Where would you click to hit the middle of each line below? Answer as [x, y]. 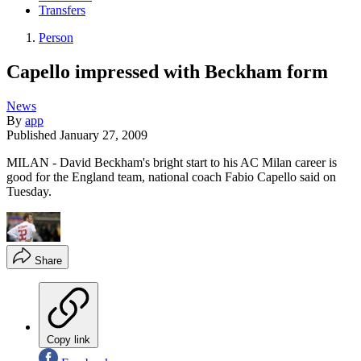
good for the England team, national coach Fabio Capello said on [171, 176]
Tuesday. [29, 191]
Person [56, 38]
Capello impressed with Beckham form [167, 71]
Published [33, 135]
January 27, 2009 [104, 135]
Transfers [62, 10]
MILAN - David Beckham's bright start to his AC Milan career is [172, 162]
